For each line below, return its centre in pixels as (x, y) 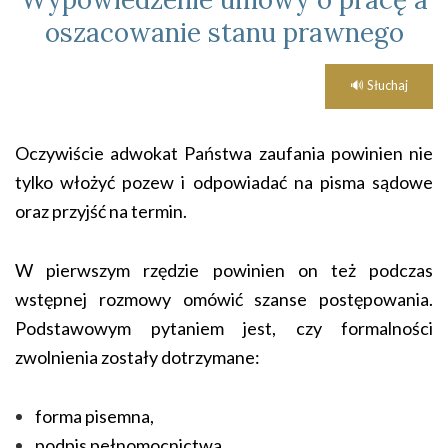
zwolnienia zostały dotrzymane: (137, 357)
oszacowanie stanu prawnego (224, 32)
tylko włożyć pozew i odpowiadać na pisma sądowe (224, 182)
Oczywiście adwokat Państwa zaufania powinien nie (224, 153)
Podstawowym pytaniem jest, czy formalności (224, 328)
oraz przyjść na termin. (101, 211)
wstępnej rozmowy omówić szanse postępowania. (224, 299)
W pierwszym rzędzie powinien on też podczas (224, 270)
